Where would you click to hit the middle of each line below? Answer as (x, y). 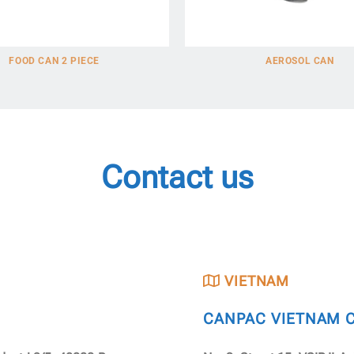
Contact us (177, 178)
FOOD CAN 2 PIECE (55, 61)
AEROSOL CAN (299, 61)
